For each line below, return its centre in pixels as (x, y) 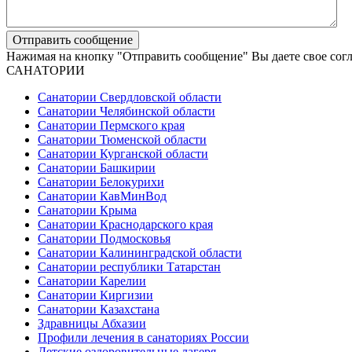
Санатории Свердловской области (130, 97)
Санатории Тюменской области (122, 140)
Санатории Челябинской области (126, 112)
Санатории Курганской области (123, 154)
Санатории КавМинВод (102, 196)
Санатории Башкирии (97, 168)
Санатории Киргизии (95, 295)
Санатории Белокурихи (101, 182)
